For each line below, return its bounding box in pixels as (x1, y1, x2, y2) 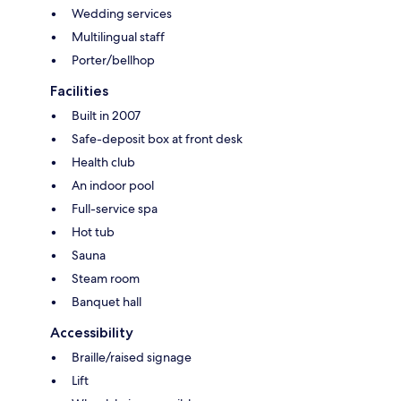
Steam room (72, 269, 140, 286)
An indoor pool (72, 176, 154, 193)
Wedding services (72, 4, 172, 21)
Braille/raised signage (72, 348, 192, 365)
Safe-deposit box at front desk (72, 130, 243, 147)
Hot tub (72, 223, 115, 240)
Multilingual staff (72, 28, 165, 45)
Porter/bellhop (72, 51, 155, 68)
